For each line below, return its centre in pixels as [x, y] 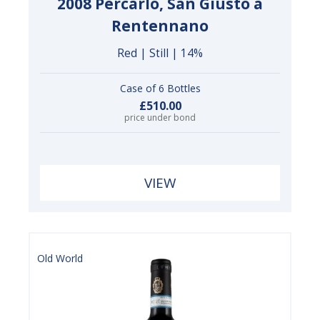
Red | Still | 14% [160, 54]
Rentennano [160, 26]
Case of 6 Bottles [160, 89]
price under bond [160, 117]
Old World [60, 259]
